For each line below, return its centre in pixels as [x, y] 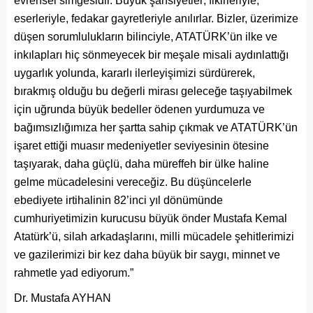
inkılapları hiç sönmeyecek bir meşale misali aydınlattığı [151, 54]
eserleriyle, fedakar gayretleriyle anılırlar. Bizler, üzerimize [156, 18]
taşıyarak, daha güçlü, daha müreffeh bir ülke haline [141, 163]
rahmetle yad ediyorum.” [74, 272]
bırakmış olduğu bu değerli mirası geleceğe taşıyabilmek [153, 91]
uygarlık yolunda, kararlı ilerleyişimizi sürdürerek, [134, 73]
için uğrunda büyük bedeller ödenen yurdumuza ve [139, 109]
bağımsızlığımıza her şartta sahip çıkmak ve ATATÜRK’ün [156, 127]
